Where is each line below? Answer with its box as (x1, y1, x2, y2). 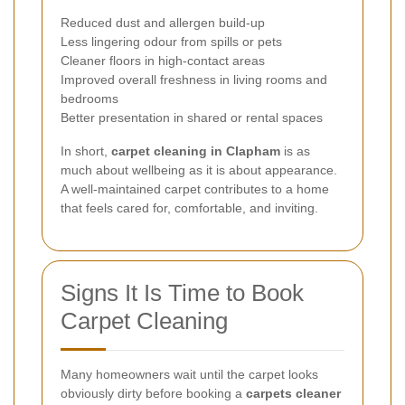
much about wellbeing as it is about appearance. (61, 162, 337, 177)
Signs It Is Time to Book (61, 278, 304, 306)
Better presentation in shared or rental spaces (61, 109, 323, 125)
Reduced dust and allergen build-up (61, 14, 265, 30)
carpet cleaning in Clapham (111, 143, 280, 158)
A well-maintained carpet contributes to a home (61, 181, 329, 196)
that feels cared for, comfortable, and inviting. (61, 200, 318, 215)
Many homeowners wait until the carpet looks (61, 366, 318, 381)
